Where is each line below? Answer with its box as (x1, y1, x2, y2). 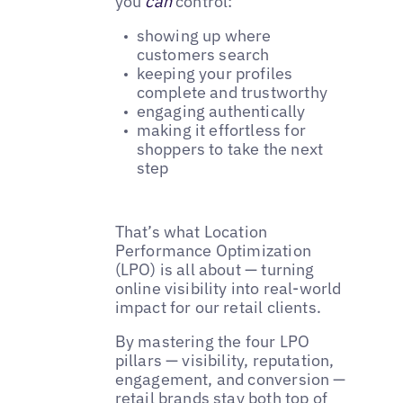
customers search (136, 43, 270, 65)
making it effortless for (136, 119, 306, 140)
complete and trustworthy (136, 81, 327, 103)
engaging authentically (136, 100, 306, 121)
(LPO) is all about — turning (114, 258, 315, 280)
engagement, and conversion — (114, 368, 346, 390)
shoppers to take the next (136, 138, 324, 159)
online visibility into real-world (114, 277, 342, 299)
